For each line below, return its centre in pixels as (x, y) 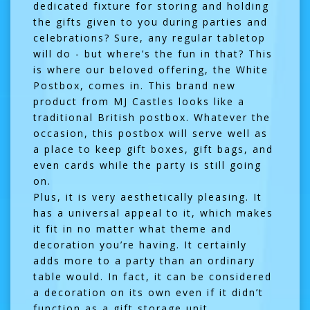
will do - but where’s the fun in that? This (153, 53)
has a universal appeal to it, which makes (153, 212)
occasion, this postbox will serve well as (151, 133)
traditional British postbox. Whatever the (152, 117)
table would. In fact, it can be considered (153, 276)
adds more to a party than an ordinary (144, 260)
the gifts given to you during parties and (151, 21)
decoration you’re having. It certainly (140, 244)
